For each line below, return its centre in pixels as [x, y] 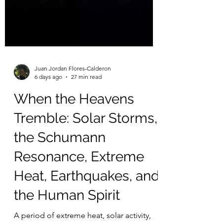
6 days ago [48, 101]
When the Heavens [74, 124]
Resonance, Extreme [79, 181]
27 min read [86, 101]
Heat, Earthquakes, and [87, 201]
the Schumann [60, 162]
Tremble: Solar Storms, [86, 143]
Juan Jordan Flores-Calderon [73, 93]
